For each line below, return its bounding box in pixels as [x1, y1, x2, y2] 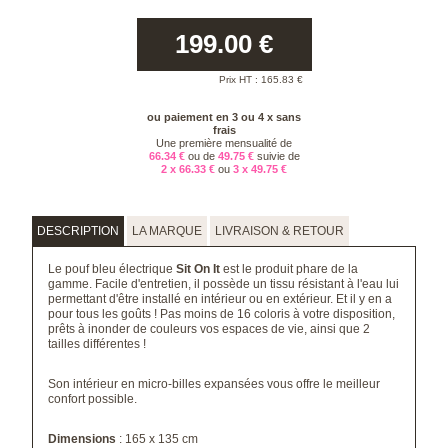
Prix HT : [218, 74, 261, 85]
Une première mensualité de [156, 137, 292, 149]
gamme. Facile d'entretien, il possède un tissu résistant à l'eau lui [48, 277, 400, 291]
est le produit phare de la [220, 262, 359, 276]
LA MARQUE [132, 224, 203, 238]
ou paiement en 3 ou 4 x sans [147, 111, 301, 123]
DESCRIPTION [37, 224, 120, 238]
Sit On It [176, 262, 221, 276]
